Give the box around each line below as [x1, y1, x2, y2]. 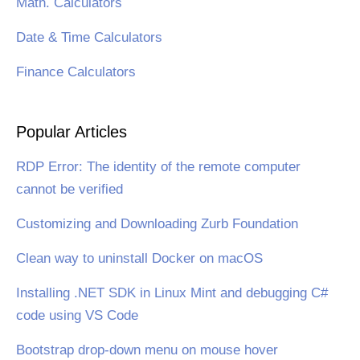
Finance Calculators [16, 63, 136, 80]
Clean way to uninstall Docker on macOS [16, 250, 263, 266]
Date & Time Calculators [16, 29, 162, 45]
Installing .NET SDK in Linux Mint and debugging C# [16, 284, 328, 301]
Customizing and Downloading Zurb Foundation [16, 215, 298, 231]
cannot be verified [16, 181, 123, 197]
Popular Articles [16, 122, 127, 141]
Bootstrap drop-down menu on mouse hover [16, 342, 278, 358]
